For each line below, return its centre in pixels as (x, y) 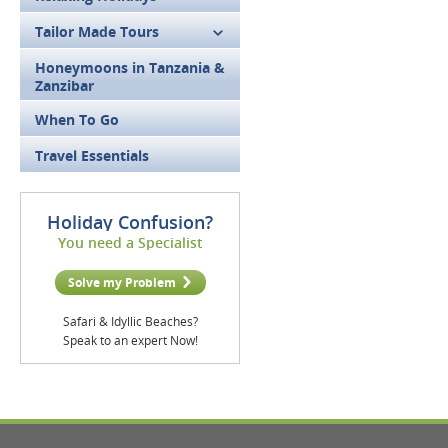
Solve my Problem (121, 282)
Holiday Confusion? (130, 222)
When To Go (77, 119)
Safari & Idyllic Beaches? (130, 321)
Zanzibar (64, 85)
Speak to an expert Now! (130, 340)
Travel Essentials (92, 155)
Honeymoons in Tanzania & (130, 67)
